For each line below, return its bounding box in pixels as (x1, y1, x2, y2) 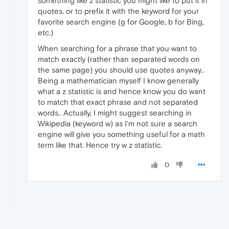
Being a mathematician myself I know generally (38, 76, 199, 85)
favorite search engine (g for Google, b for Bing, (38, 17, 204, 26)
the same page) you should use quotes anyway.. (38, 65, 204, 74)
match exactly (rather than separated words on (38, 54, 200, 63)
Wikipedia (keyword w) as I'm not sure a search (38, 119, 197, 128)
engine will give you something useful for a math (38, 129, 205, 139)
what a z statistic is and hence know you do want (38, 86, 205, 96)
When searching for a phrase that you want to (38, 43, 197, 53)
